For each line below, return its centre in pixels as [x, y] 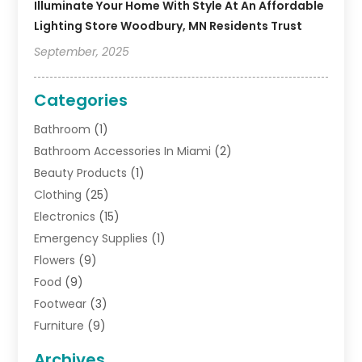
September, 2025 [82, 52]
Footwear [61, 304]
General [57, 348]
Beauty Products [81, 173]
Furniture [59, 326]
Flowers [55, 261]
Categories [81, 101]
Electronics [65, 217]
